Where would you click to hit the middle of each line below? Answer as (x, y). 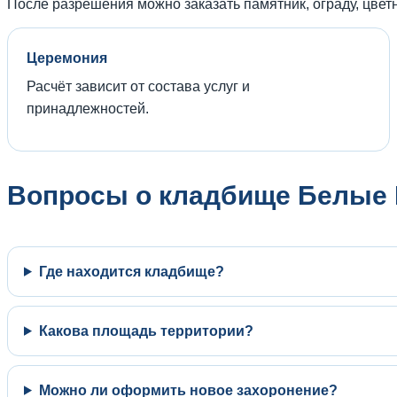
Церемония (67, 58)
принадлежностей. (88, 108)
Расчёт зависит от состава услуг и (138, 86)
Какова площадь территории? (146, 331)
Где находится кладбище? (131, 271)
